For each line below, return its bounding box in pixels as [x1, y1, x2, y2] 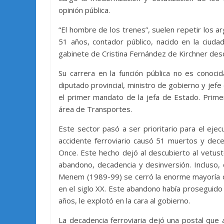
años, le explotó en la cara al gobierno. [58, 195, 190, 205]
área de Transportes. [58, 103, 132, 114]
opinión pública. [58, 4, 110, 15]
